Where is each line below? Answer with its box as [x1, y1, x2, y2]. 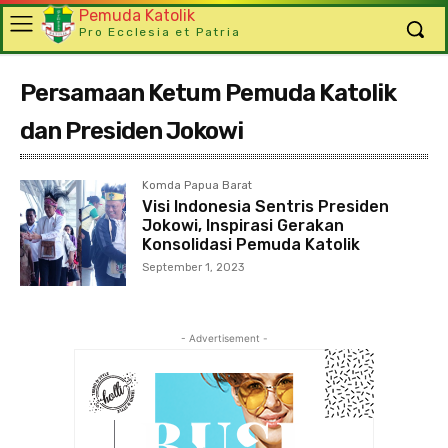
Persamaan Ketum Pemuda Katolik [20, 79, 396, 107]
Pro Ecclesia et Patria [79, 25, 241, 39]
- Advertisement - [180, 332, 268, 345]
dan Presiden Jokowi [20, 117, 243, 145]
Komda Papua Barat [142, 179, 253, 192]
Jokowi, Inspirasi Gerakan [142, 216, 345, 235]
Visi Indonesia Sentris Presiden [142, 197, 390, 216]
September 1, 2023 [142, 261, 245, 274]
